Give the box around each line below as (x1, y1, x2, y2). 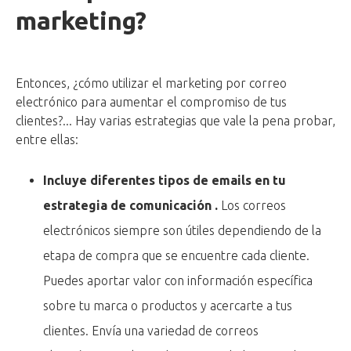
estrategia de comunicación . (43, 197, 219, 212)
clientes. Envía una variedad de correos (43, 323, 259, 338)
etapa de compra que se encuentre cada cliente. (43, 248, 310, 262)
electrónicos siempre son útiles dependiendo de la (43, 223, 322, 237)
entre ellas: (16, 132, 78, 147)
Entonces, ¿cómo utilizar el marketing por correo (16, 75, 287, 90)
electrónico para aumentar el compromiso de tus (16, 94, 287, 109)
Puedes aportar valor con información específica (43, 273, 313, 288)
